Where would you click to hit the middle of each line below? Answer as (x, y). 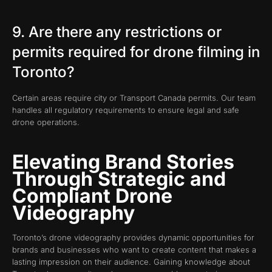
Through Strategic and (119, 179)
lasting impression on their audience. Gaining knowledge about (131, 262)
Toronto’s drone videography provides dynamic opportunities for (133, 238)
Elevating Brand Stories (123, 162)
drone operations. (46, 122)
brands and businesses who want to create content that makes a (134, 250)
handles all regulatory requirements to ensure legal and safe (126, 110)
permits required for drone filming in (136, 52)
